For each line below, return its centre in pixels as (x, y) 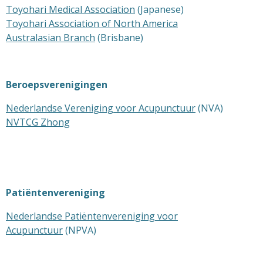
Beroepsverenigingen (57, 85)
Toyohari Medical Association (70, 9)
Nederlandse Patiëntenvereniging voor (92, 216)
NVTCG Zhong (38, 122)
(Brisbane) (120, 38)
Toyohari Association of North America (92, 23)
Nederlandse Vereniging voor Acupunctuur (101, 108)
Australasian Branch (50, 38)
